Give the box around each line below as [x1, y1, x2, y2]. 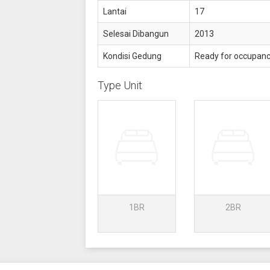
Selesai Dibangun [102, 29, 169, 39]
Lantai [102, 7, 127, 16]
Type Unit [97, 79, 142, 92]
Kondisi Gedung [102, 51, 162, 61]
